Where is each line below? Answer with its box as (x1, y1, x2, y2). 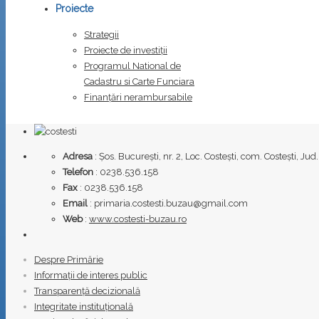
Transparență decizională (34, 286, 140, 296)
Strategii (84, 29, 119, 40)
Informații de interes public (34, 270, 147, 281)
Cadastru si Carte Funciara (84, 76, 194, 87)
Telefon (63, 167, 93, 177)
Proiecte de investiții (84, 45, 167, 56)
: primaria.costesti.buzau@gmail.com (90, 198, 248, 209)
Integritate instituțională (34, 301, 133, 312)
